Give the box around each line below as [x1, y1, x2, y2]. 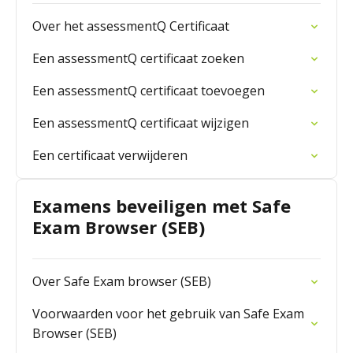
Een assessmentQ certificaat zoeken [32, 50, 244, 67]
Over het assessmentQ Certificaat [32, 17, 229, 35]
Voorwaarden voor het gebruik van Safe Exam [32, 305, 304, 322]
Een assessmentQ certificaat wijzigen [32, 114, 249, 132]
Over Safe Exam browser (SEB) [32, 273, 211, 290]
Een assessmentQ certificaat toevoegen [32, 82, 265, 99]
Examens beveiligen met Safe [32, 194, 291, 217]
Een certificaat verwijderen [32, 147, 188, 164]
